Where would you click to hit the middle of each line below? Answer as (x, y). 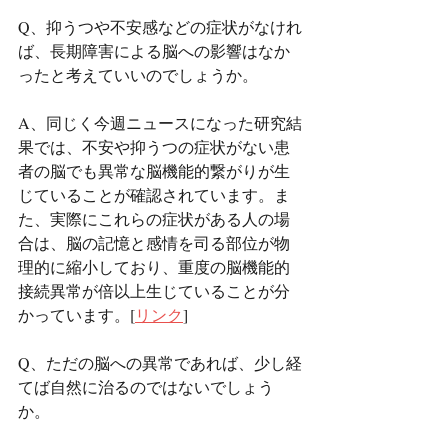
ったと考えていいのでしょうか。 (138, 74)
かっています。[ (76, 314)
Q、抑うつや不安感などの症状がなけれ (160, 26)
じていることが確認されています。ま (154, 194)
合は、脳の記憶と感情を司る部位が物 (154, 242)
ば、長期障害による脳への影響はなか (154, 50)
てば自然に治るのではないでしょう (146, 386)
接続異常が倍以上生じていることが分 (154, 290)
